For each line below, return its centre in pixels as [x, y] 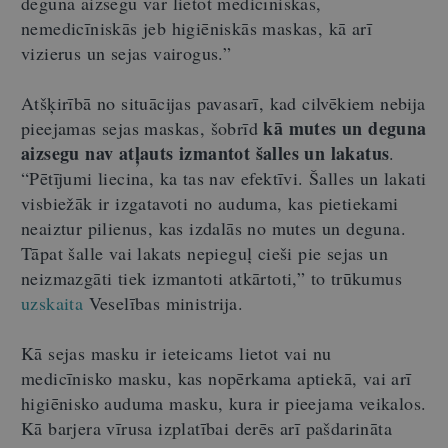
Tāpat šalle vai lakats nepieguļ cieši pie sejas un [204, 253]
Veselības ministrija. [163, 303]
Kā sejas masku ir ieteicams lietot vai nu [176, 353]
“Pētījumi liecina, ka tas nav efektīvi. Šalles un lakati [224, 178]
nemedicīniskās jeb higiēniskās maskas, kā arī [196, 28]
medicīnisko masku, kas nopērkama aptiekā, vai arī [216, 378]
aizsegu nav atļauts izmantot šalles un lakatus [205, 153]
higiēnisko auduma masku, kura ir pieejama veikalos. [224, 403]
